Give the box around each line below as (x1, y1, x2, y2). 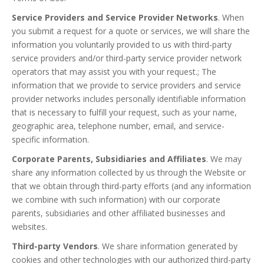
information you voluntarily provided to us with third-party (12, 39, 232, 50)
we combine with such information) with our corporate (12, 194, 220, 205)
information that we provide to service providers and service (12, 80, 241, 91)
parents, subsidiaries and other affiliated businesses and (12, 207, 225, 219)
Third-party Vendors (12, 240, 98, 252)
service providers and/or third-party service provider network (12, 52, 242, 64)
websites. (12, 221, 47, 232)
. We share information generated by (98, 240, 237, 252)
